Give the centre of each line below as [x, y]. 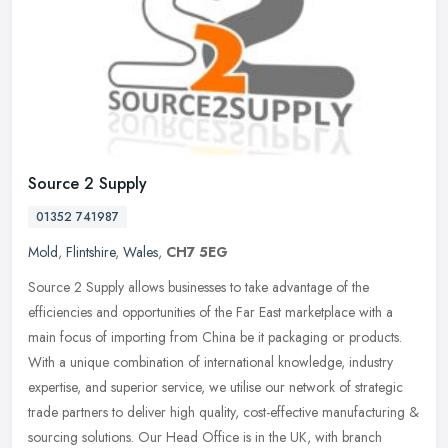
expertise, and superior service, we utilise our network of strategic [215, 387]
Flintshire [90, 252]
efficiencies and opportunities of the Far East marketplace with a [210, 312]
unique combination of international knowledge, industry [231, 362]
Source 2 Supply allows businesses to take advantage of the [198, 287]
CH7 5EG [197, 252]
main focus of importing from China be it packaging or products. [215, 337]
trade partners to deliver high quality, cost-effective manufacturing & [223, 412]
